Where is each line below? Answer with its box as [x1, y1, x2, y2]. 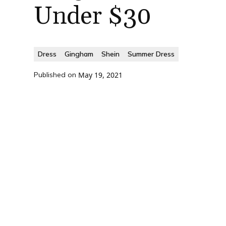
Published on [34, 70, 77, 79]
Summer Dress [128, 49, 175, 59]
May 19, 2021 [78, 70, 123, 80]
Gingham [65, 49, 94, 59]
